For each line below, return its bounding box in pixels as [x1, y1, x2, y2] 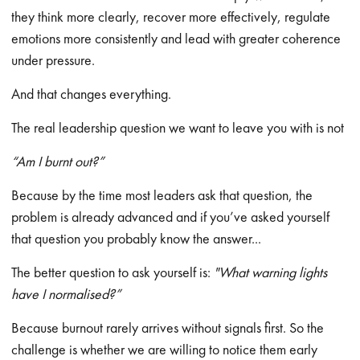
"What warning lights [214, 263, 328, 281]
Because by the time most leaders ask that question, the [11, 186, 313, 204]
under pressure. [11, 51, 96, 69]
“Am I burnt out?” [11, 152, 104, 170]
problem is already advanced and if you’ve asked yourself [11, 207, 330, 226]
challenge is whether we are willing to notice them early [11, 340, 318, 358]
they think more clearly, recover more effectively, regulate [11, 7, 331, 26]
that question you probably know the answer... [11, 229, 262, 247]
